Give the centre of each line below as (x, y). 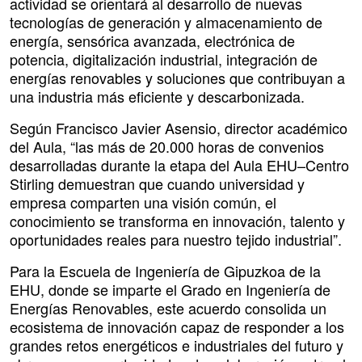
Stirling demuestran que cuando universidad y (157, 184)
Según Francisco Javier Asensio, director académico (179, 128)
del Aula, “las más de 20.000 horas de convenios (167, 147)
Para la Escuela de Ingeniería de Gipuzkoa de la (165, 271)
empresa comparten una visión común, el (143, 202)
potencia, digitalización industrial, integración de (164, 59)
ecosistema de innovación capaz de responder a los (177, 327)
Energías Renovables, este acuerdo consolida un (168, 308)
